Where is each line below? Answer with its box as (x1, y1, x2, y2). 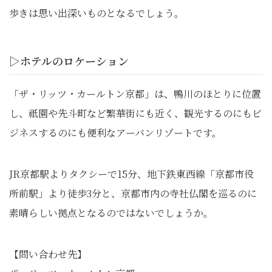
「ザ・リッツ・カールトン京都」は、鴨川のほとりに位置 (9, 87, 261, 101)
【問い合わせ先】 (9, 247, 87, 262)
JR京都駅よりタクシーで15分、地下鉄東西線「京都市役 (9, 167, 254, 182)
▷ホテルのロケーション (9, 53, 129, 69)
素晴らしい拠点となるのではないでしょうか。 (9, 206, 213, 220)
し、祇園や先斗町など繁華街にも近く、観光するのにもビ (9, 106, 262, 121)
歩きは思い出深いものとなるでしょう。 (9, 6, 184, 21)
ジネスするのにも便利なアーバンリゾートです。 (9, 126, 222, 140)
